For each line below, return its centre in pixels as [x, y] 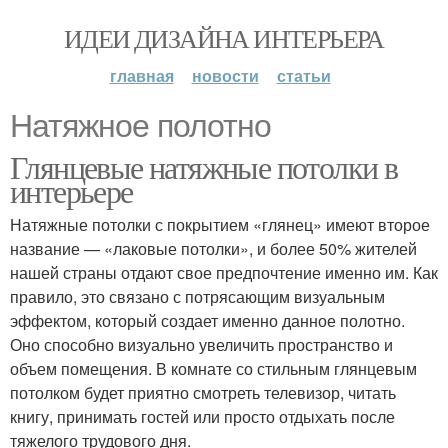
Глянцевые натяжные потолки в [204, 166]
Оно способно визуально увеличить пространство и [201, 344]
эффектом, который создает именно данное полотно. [207, 320]
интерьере [71, 190]
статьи [303, 75]
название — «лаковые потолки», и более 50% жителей [213, 248]
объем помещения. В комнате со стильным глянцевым [213, 368]
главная [141, 75]
